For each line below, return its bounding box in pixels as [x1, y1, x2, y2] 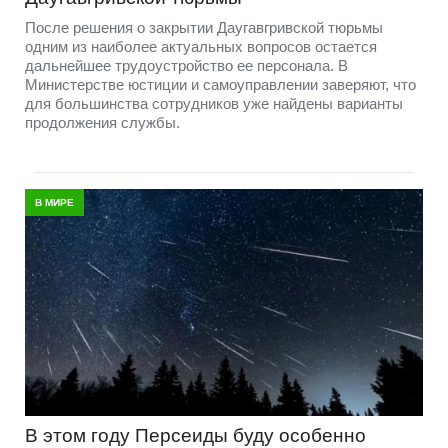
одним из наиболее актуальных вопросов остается [25, 38, 377, 56]
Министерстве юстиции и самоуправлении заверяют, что [25, 76, 416, 94]
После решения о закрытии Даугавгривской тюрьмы [25, 19, 383, 37]
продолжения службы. [25, 114, 180, 132]
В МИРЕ [35, 197, 74, 209]
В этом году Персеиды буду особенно [25, 424, 366, 446]
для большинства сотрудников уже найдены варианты [25, 95, 403, 113]
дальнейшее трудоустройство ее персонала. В [25, 57, 348, 75]
